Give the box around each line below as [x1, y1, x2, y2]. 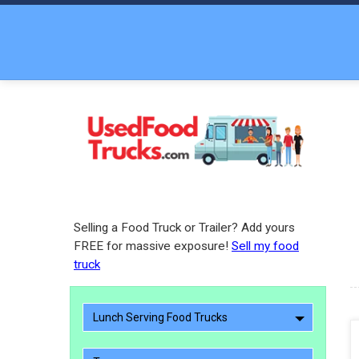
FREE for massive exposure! [74, 239, 232, 253]
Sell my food [232, 239, 299, 253]
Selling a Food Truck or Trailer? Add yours [74, 220, 295, 235]
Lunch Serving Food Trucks [93, 311, 228, 324]
